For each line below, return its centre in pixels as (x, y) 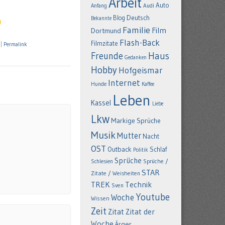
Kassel (101, 103)
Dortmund (106, 31)
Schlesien (102, 161)
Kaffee (148, 84)
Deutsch (138, 18)
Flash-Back (140, 43)
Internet (124, 83)
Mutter (129, 136)
